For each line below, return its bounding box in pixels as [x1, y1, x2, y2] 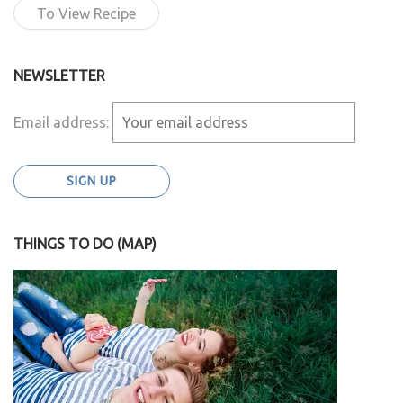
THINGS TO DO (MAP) [13, 236, 157, 253]
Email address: [13, 114, 112, 131]
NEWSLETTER [13, 67, 105, 85]
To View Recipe [37, 5, 136, 22]
